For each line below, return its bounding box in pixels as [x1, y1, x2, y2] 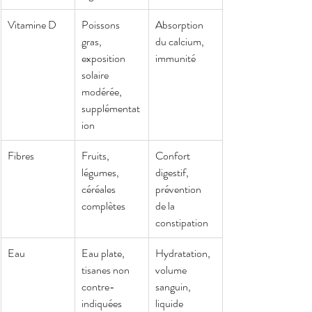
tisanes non [81, 261, 132, 278]
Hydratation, [155, 244, 212, 261]
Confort [155, 147, 192, 164]
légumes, [81, 164, 121, 180]
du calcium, [155, 33, 206, 49]
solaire [81, 66, 111, 83]
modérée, [81, 83, 124, 100]
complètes [81, 197, 125, 214]
